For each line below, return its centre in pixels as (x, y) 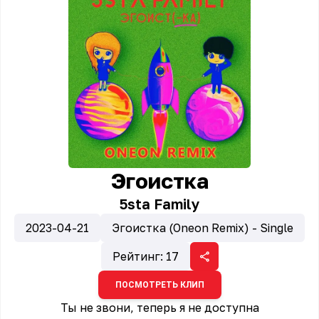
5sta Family (159, 204)
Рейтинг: (139, 256)
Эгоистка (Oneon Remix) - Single (203, 228)
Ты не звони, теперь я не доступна (159, 308)
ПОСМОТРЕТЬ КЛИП (159, 285)
